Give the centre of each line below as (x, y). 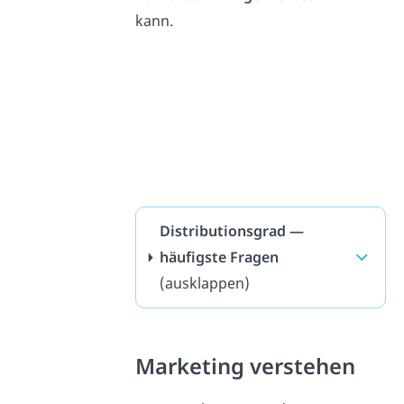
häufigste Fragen (219, 257)
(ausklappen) (204, 284)
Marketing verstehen (245, 367)
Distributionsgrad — (231, 231)
